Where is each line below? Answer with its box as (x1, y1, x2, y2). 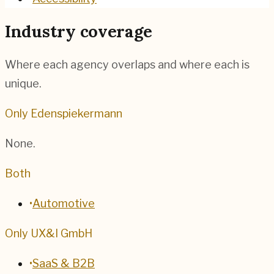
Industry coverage (5, 21, 152, 42)
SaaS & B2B (32, 256, 95, 270)
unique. (5, 76, 42, 90)
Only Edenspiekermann (5, 106, 122, 120)
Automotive (32, 196, 95, 210)
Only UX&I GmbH (5, 226, 92, 240)
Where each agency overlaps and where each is (5, 57, 250, 71)
